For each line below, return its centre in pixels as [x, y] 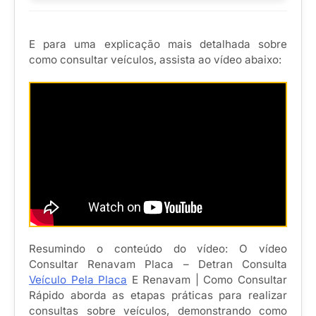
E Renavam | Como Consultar [207, 279]
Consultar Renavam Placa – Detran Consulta [158, 264]
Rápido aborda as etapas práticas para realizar [158, 295]
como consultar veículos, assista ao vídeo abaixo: [155, 59]
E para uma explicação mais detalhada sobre [158, 44]
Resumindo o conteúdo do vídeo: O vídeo [158, 248]
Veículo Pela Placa [78, 279]
